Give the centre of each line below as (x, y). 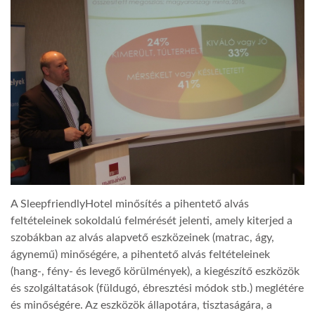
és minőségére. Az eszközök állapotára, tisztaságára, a (141, 305)
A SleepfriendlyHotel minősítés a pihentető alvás (130, 204)
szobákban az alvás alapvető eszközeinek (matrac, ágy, (142, 237)
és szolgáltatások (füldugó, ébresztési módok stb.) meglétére (157, 288)
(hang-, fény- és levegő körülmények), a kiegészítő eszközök (155, 271)
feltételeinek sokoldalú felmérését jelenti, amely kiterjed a (152, 220)
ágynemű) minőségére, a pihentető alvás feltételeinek (140, 254)
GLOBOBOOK (50, 75)
